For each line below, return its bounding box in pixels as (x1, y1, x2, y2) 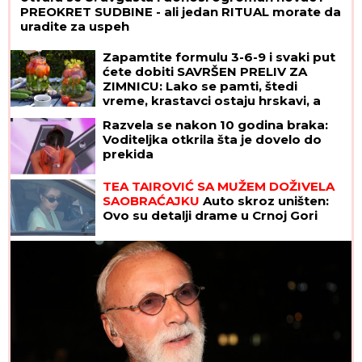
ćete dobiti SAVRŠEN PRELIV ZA (103, 64, 307, 80)
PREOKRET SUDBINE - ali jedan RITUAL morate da (20, 4, 341, 20)
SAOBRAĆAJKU (103, 193, 200, 209)
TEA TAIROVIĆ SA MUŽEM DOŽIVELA (103, 179, 335, 195)
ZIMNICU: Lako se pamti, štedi (103, 78, 297, 95)
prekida (103, 146, 154, 162)
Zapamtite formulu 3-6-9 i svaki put (103, 49, 335, 65)
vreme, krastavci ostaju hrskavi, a (103, 93, 321, 109)
